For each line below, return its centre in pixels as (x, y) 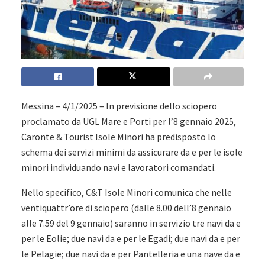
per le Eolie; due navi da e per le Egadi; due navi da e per (131, 238)
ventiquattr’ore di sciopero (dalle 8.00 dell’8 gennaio (126, 207)
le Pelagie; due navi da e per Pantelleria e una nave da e (131, 253)
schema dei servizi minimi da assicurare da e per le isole (132, 152)
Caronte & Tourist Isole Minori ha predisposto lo (119, 136)
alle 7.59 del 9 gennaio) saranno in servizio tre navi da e (131, 223)
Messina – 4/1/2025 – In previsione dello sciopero (119, 106)
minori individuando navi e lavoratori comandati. (119, 167)
